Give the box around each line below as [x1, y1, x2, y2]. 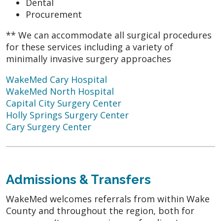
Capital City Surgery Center [6, 97, 121, 109]
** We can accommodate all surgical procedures [6, 29, 212, 41]
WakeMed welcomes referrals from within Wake [6, 192, 210, 205]
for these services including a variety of [6, 40, 173, 53]
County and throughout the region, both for [6, 204, 194, 217]
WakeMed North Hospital [6, 85, 114, 97]
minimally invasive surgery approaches [6, 52, 171, 65]
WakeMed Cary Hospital [6, 73, 107, 85]
